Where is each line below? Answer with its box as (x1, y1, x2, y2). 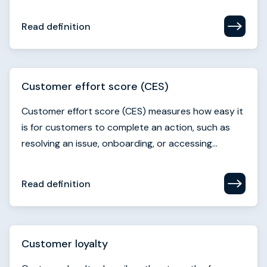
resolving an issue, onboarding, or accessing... (21, 137, 218, 150)
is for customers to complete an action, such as (21, 121, 230, 133)
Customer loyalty (21, 237, 108, 251)
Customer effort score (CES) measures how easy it (21, 105, 243, 117)
